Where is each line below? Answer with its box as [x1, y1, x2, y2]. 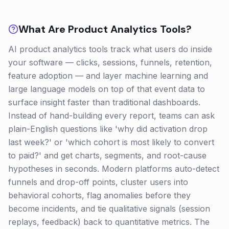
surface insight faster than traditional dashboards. [8, 97, 200, 107]
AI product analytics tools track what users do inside [8, 44, 212, 54]
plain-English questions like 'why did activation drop [8, 124, 208, 134]
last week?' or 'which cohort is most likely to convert [8, 137, 214, 147]
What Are [18, 22, 68, 36]
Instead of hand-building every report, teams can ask [8, 110, 215, 121]
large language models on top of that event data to [8, 84, 205, 94]
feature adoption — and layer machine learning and [8, 71, 208, 81]
